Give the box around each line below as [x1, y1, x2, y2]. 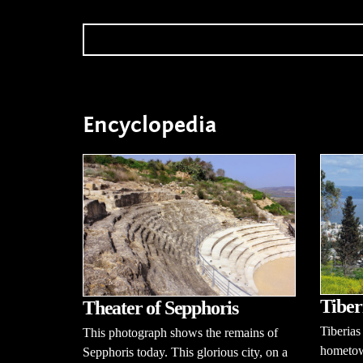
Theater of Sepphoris [83, 297, 238, 318]
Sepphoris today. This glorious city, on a [83, 344, 288, 359]
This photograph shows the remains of [83, 325, 278, 340]
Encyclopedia [83, 111, 217, 139]
